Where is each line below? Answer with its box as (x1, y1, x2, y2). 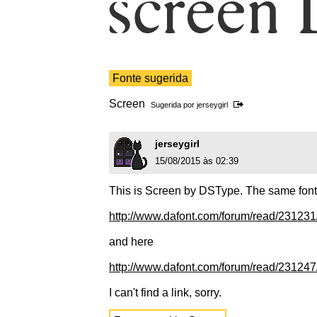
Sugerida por (151, 100, 197, 110)
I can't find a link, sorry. (109, 287, 221, 299)
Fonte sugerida (113, 72, 188, 85)
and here (109, 236, 154, 248)
